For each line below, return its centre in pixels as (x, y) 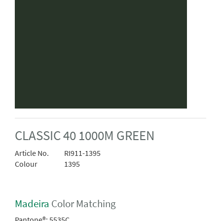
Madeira (32, 203)
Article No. (32, 153)
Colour (26, 164)
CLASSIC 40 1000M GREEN (85, 136)
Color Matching (83, 203)
